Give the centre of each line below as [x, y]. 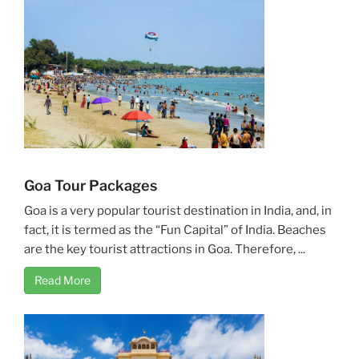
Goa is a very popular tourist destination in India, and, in [178, 210]
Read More [63, 280]
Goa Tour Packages [91, 185]
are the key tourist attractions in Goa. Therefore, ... [165, 249]
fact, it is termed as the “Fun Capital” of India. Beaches [175, 230]
